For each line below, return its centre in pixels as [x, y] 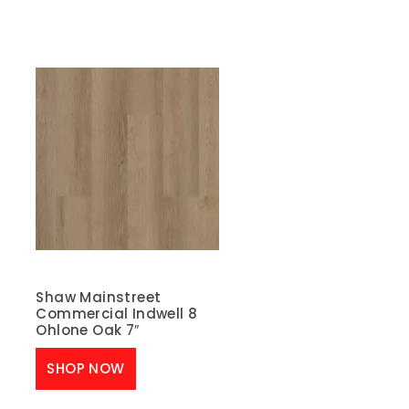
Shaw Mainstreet [99, 297]
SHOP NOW [86, 369]
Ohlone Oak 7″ [88, 330]
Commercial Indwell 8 [117, 313]
